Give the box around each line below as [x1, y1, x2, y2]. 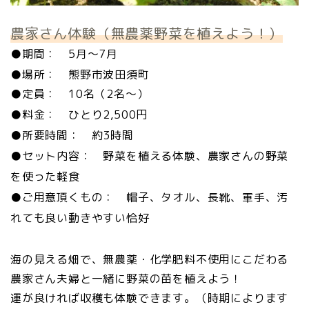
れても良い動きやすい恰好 [10, 210, 150, 226]
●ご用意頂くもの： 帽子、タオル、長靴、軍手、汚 [10, 190, 289, 206]
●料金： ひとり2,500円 [10, 107, 148, 123]
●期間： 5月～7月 [10, 46, 118, 62]
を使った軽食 [10, 169, 80, 185]
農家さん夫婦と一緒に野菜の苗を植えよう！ [10, 271, 242, 287]
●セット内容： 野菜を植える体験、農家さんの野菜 [10, 148, 289, 164]
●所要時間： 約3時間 [10, 128, 134, 143]
